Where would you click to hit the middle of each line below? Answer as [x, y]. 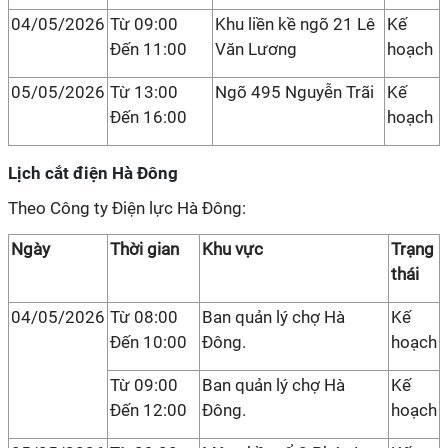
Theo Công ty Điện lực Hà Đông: [127, 208]
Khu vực [232, 249]
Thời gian [144, 249]
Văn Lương [256, 49]
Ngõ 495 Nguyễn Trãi [294, 92]
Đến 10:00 [148, 342]
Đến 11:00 [148, 49]
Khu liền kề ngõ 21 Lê [295, 24]
